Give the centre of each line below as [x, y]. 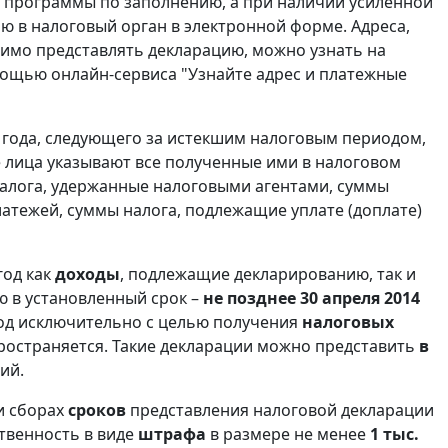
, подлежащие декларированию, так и [268, 274]
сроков [97, 410]
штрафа [172, 434]
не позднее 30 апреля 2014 [311, 298]
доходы [87, 274]
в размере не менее [288, 434]
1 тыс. [394, 434]
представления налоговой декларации [280, 410]
